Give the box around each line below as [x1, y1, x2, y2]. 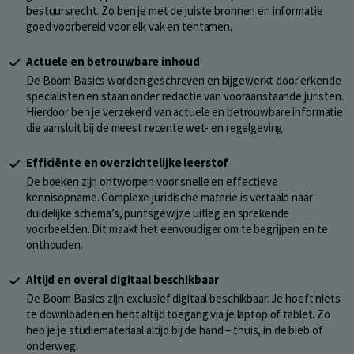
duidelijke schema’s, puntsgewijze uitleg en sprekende [26, 205, 290, 221]
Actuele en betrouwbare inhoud [26, 54, 200, 70]
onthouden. [26, 237, 83, 253]
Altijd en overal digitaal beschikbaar [26, 272, 219, 288]
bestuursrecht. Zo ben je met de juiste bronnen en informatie [26, 3, 323, 19]
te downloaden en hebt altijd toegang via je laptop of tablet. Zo [26, 307, 330, 322]
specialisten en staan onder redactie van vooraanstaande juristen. [26, 88, 344, 104]
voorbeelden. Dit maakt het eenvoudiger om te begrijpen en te [26, 221, 328, 237]
